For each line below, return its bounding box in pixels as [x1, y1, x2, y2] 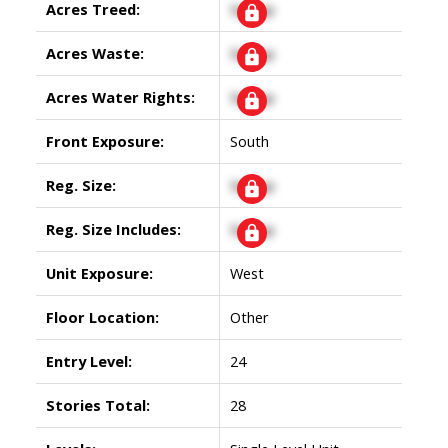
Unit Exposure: [45, 262, 153, 283]
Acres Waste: [45, 42, 144, 63]
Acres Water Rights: [45, 86, 195, 107]
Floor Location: [45, 306, 159, 327]
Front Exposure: [45, 130, 164, 151]
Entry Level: [45, 350, 132, 371]
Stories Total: [45, 394, 150, 415]
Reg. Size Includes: [45, 218, 181, 239]
